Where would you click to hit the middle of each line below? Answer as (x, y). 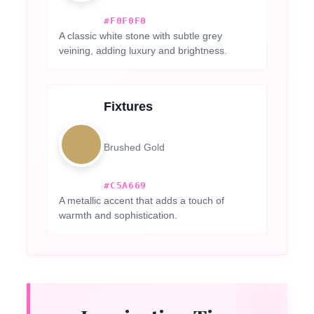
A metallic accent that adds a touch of (142, 200)
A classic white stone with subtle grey (141, 35)
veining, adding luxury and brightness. (143, 50)
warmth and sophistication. (118, 215)
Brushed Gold (135, 147)
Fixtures (129, 106)
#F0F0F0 (125, 20)
